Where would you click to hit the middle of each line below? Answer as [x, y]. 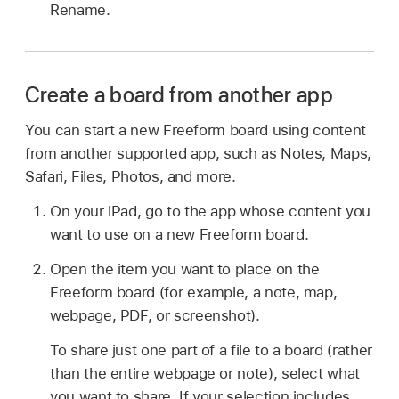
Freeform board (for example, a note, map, [194, 292]
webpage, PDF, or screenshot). [155, 315]
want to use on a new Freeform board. [179, 235]
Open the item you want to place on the [185, 269]
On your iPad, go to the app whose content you [210, 212]
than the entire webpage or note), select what [205, 373]
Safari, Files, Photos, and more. [130, 177]
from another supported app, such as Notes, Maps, [198, 154]
